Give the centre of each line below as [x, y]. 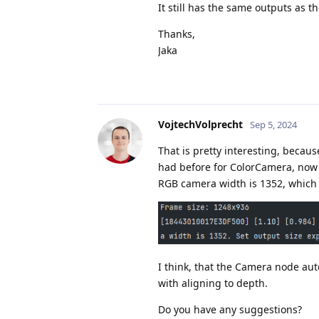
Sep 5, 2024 [273, 124]
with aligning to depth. [213, 283]
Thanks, [177, 33]
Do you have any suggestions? [230, 309]
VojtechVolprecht [200, 124]
